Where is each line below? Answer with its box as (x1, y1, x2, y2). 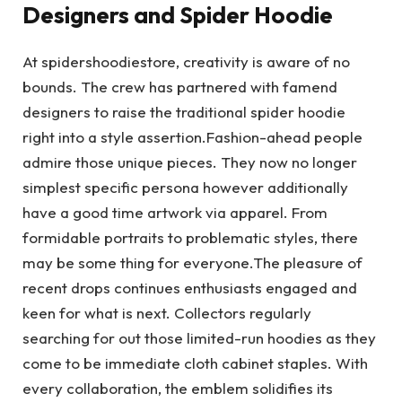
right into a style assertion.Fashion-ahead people (22, 127, 363, 147)
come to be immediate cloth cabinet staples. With (22, 354, 368, 373)
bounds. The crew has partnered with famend (22, 77, 337, 97)
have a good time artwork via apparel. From (22, 203, 328, 223)
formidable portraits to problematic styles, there (22, 228, 358, 248)
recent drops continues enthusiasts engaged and (22, 278, 357, 298)
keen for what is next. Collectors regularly (22, 303, 311, 323)
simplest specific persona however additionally (22, 178, 348, 197)
